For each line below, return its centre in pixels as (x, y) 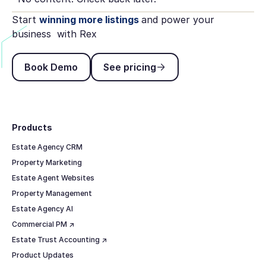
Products (32, 128)
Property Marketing (47, 163)
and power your (178, 20)
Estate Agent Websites (53, 178)
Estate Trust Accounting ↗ (59, 240)
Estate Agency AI (42, 209)
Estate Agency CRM (47, 147)
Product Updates (42, 255)
